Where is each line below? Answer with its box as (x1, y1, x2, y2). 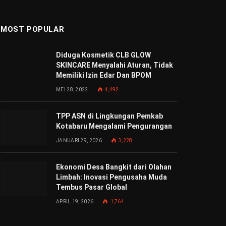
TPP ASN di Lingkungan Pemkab (56, 112, 163, 120)
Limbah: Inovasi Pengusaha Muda (56, 173, 167, 181)
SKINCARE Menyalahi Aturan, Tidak (56, 61, 173, 69)
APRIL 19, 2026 (56, 199, 94, 204)
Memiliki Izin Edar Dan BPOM (56, 71, 151, 79)
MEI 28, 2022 (56, 87, 88, 92)
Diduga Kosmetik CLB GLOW (56, 51, 151, 59)
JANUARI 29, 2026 (56, 138, 102, 143)
